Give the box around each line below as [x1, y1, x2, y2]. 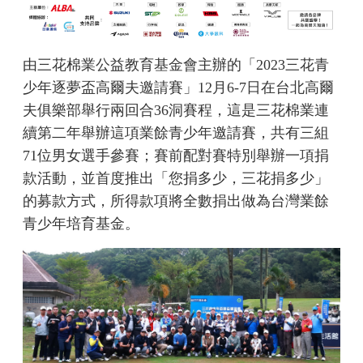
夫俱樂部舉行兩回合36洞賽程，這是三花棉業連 [23, 102, 330, 119]
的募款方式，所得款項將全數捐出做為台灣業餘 [23, 193, 330, 210]
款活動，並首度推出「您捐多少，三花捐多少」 [23, 170, 330, 187]
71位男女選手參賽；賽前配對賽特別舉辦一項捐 [23, 147, 330, 164]
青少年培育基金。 [23, 216, 140, 233]
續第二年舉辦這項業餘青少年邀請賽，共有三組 [23, 125, 330, 142]
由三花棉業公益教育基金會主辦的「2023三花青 [23, 57, 330, 74]
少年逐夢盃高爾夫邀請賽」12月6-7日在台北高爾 [23, 79, 335, 96]
